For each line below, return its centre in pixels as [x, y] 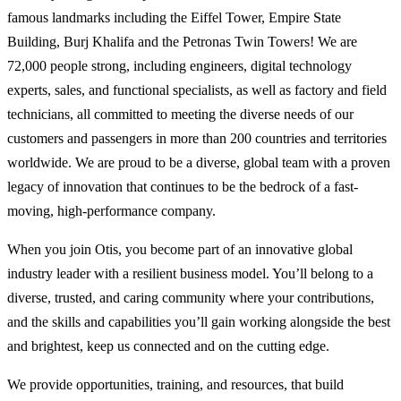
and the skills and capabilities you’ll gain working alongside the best [199, 322]
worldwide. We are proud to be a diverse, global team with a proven [199, 163]
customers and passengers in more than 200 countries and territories [197, 139]
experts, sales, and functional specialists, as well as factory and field [197, 90]
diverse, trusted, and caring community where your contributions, [191, 298]
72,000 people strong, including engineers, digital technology [179, 66]
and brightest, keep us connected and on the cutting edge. [168, 346]
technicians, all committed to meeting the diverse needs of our [180, 115]
